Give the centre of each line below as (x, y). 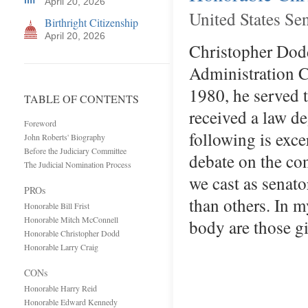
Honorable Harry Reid (60, 288)
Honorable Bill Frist (57, 206)
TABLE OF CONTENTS (81, 99)
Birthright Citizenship (91, 22)
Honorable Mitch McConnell (71, 219)
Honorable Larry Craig (61, 247)
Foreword (40, 123)
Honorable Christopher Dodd (72, 233)
